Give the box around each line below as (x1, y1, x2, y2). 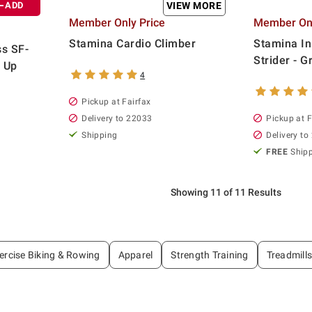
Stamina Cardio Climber (69, 36, 196, 50)
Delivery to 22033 (81, 113, 153, 123)
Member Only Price (69, 15, 166, 29)
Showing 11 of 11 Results (170, 186, 281, 198)
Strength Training (171, 249, 249, 260)
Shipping (81, 130, 118, 140)
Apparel (118, 249, 153, 260)
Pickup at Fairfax (81, 96, 151, 107)
